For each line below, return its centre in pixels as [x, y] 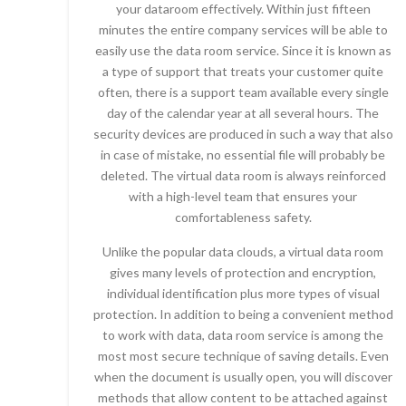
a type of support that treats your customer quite [243, 71]
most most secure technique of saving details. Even [243, 355]
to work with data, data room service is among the [243, 334]
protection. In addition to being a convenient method [243, 314]
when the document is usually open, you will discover [243, 376]
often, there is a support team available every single [243, 92]
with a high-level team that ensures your [243, 196]
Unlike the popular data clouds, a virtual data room [243, 251]
